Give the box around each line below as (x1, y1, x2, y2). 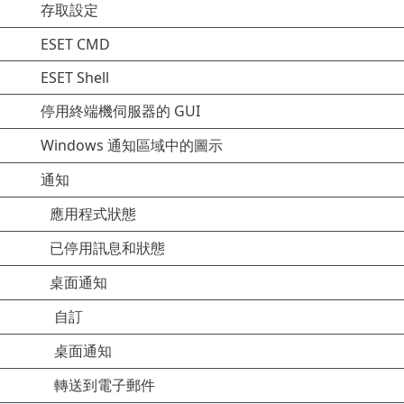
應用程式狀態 (50, 204, 136, 224)
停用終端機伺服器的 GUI (41, 101, 200, 121)
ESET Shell (41, 68, 109, 87)
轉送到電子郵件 (54, 375, 155, 395)
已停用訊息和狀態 (50, 238, 165, 258)
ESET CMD (41, 34, 110, 54)
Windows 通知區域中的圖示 (41, 135, 223, 155)
